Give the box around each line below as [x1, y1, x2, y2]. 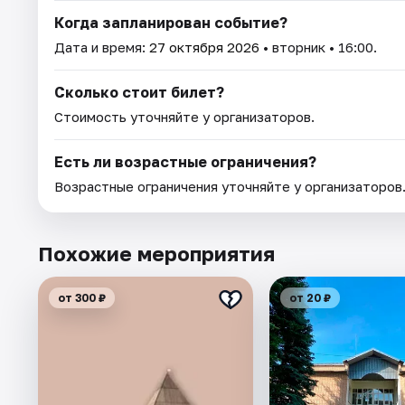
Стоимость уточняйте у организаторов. [54, 108, 315, 125]
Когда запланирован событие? [54, 13, 287, 32]
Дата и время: [54, 38, 149, 55]
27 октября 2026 [149, 38, 259, 55]
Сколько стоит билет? [54, 82, 224, 101]
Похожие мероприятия [38, 240, 275, 266]
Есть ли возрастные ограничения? [54, 152, 316, 171]
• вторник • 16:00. [259, 38, 377, 55]
